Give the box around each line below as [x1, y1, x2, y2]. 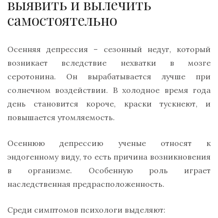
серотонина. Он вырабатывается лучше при [7, 72, 211, 82]
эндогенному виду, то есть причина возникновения [7, 152, 211, 162]
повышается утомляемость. [7, 112, 115, 123]
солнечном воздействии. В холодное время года [7, 85, 211, 95]
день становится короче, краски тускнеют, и [7, 99, 211, 109]
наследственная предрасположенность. [7, 179, 164, 189]
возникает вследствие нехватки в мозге [7, 58, 211, 68]
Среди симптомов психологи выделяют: [7, 205, 165, 215]
